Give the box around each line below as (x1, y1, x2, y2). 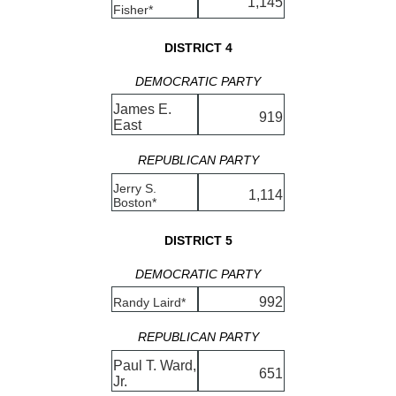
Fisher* (113, 2, 153, 17)
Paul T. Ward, (113, 358, 196, 374)
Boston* (113, 195, 156, 210)
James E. (113, 102, 171, 118)
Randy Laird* (113, 295, 186, 310)
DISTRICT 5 (164, 232, 232, 247)
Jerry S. (113, 181, 156, 196)
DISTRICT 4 (164, 40, 232, 55)
